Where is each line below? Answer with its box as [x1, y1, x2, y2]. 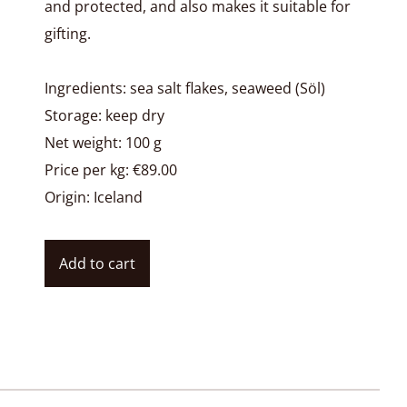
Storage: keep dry [44, 105, 164, 125]
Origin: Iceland [44, 187, 143, 207]
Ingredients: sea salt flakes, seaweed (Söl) [44, 78, 325, 98]
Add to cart [58, 253, 135, 273]
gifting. [44, 24, 91, 44]
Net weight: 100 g [44, 133, 162, 153]
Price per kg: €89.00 [44, 160, 177, 180]
